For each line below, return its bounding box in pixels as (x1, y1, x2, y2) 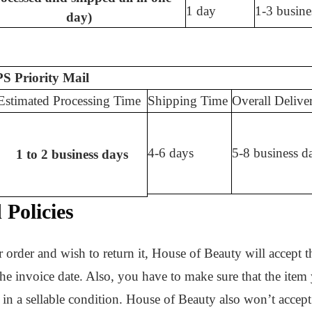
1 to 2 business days (16, 147, 128, 162)
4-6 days (148, 146, 194, 161)
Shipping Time (148, 93, 228, 109)
